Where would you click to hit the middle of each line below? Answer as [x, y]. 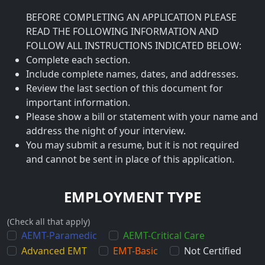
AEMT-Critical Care [164, 235]
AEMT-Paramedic [59, 235]
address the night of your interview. [106, 131]
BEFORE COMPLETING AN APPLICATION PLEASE [131, 17]
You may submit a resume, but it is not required [132, 145]
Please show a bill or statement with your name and [142, 117]
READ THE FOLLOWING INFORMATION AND [122, 31]
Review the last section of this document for [125, 88]
